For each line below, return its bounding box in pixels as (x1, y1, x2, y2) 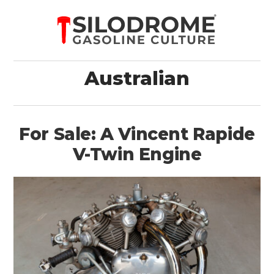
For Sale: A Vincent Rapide (19, 124, 255, 144)
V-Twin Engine (72, 144, 202, 165)
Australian (84, 67, 190, 90)
